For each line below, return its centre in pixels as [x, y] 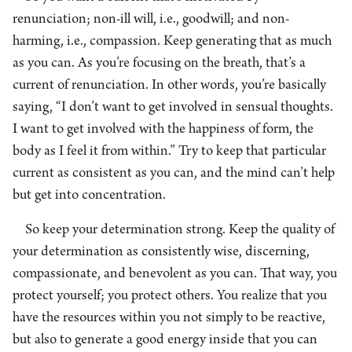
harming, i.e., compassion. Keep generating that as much [172, 42]
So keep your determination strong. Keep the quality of [180, 230]
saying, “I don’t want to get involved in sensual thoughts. [173, 108]
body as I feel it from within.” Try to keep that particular [169, 152]
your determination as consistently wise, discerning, [161, 252]
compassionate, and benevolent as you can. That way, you [175, 274]
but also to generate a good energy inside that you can [165, 340]
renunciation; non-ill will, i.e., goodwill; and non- [151, 20]
